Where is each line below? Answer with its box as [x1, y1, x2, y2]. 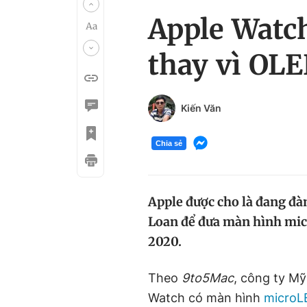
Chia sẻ [156, 138, 182, 147]
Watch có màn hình [148, 291, 264, 305]
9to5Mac [182, 271, 234, 285]
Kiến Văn [181, 102, 221, 114]
